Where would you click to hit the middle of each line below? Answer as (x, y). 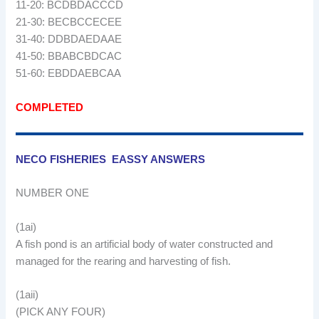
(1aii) (27, 294)
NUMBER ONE (53, 193)
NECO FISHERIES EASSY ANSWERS (112, 159)
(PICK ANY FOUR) (61, 312)
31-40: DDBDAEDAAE (69, 40)
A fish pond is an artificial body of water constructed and (145, 244)
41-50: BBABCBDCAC (69, 57)
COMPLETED (50, 107)
